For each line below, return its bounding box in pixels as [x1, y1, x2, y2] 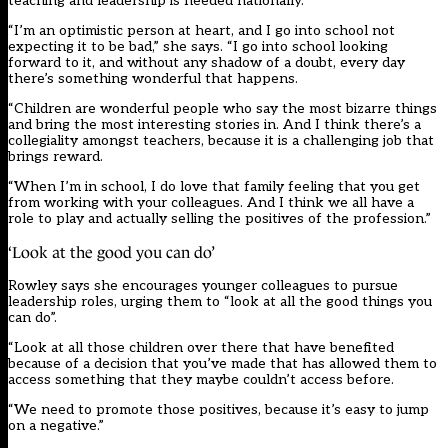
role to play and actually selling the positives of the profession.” [8, 210, 431, 228]
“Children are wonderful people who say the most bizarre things [8, 100, 437, 118]
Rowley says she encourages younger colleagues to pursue [8, 277, 398, 295]
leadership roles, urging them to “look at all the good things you [8, 293, 432, 311]
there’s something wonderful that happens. [8, 70, 298, 88]
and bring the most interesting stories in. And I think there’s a [8, 116, 421, 134]
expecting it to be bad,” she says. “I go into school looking [8, 38, 388, 56]
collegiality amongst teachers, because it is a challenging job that [8, 132, 434, 150]
